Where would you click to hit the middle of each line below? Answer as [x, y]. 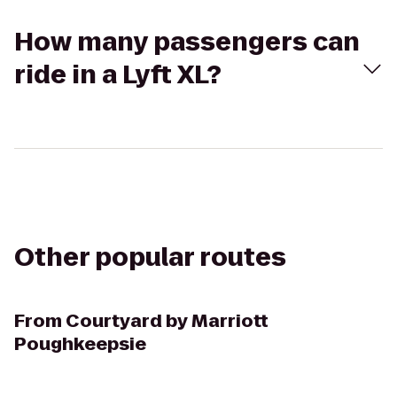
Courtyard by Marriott [167, 321]
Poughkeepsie [80, 344]
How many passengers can [187, 42]
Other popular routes [150, 257]
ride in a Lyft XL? [118, 75]
